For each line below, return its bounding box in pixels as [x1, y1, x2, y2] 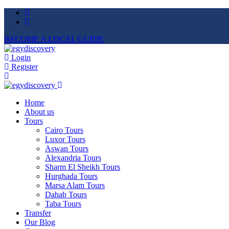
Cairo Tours [45, 126, 83, 134]
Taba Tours [45, 199, 81, 208]
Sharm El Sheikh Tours [45, 163, 120, 171]
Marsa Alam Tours [45, 181, 105, 190]
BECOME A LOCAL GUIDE [4, 35, 104, 43]
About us [25, 107, 54, 116]
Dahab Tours [45, 190, 87, 199]
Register [9, 62, 38, 71]
